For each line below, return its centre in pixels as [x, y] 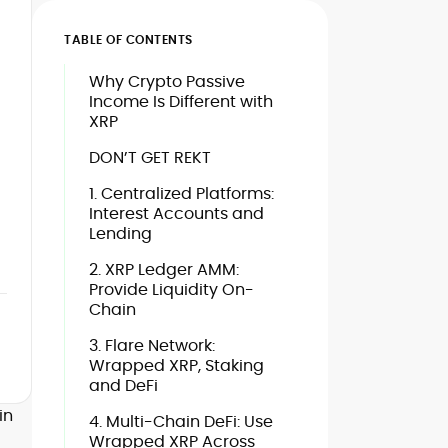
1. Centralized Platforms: [181, 193]
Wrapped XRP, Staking [176, 365]
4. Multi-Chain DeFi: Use [181, 421]
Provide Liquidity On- [171, 289]
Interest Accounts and [176, 213]
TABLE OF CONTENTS [128, 39]
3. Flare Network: [152, 345]
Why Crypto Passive [167, 81]
